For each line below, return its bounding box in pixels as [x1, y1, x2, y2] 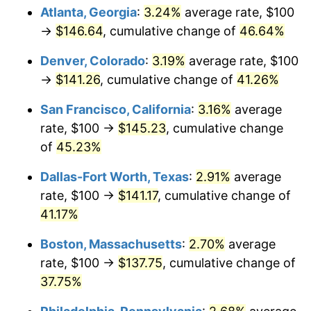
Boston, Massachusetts [40, 236, 182, 251]
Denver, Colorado [40, 53, 145, 68]
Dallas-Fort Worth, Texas [40, 169, 189, 184]
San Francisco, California [40, 101, 191, 117]
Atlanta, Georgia [40, 4, 137, 19]
